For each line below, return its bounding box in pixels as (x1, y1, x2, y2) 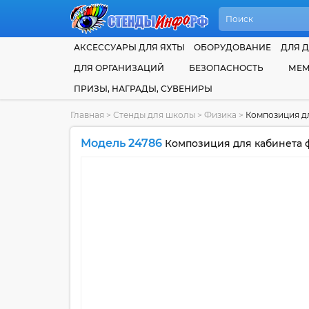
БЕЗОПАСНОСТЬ (189, 63, 264, 73)
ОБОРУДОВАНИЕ (194, 42, 272, 52)
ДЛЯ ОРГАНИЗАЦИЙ (74, 63, 164, 73)
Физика (204, 110, 239, 120)
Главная (70, 110, 104, 120)
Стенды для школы (113, 110, 195, 120)
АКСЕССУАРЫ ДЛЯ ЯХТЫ (74, 42, 185, 52)
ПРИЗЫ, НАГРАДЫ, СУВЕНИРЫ (74, 83, 212, 94)
